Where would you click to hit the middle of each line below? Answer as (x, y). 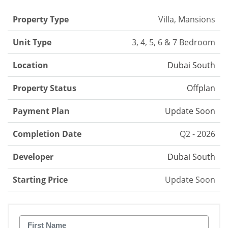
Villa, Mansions (187, 20)
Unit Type (32, 42)
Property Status (45, 88)
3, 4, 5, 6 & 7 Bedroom (174, 42)
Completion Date (47, 134)
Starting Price (40, 180)
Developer (33, 157)
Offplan (201, 88)
